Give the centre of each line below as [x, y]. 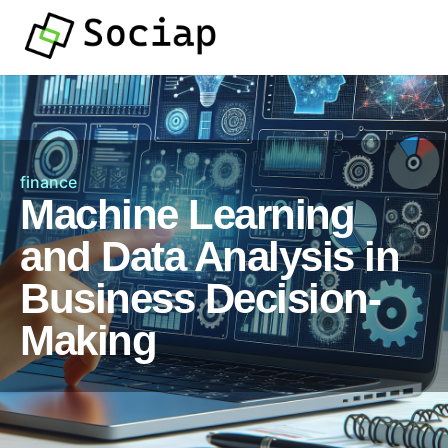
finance [48, 182]
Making [88, 340]
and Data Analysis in [209, 256]
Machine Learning [187, 214]
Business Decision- [200, 298]
